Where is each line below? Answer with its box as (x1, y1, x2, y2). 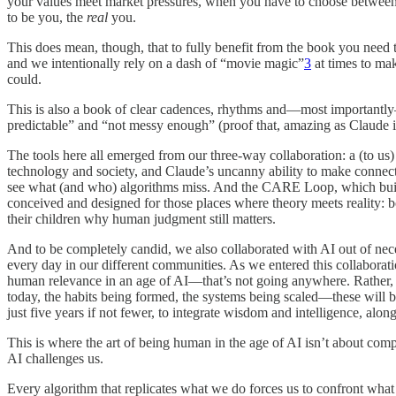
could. (7, 72, 42, 88)
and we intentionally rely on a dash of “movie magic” (7, 56, 304, 72)
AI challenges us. (7, 351, 103, 367)
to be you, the (7, 10, 87, 26)
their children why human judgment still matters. (7, 211, 276, 227)
